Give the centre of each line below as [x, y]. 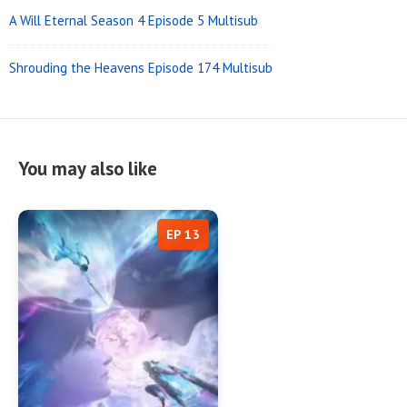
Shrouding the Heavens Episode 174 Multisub [141, 68]
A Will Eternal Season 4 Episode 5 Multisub [134, 21]
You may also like [88, 169]
